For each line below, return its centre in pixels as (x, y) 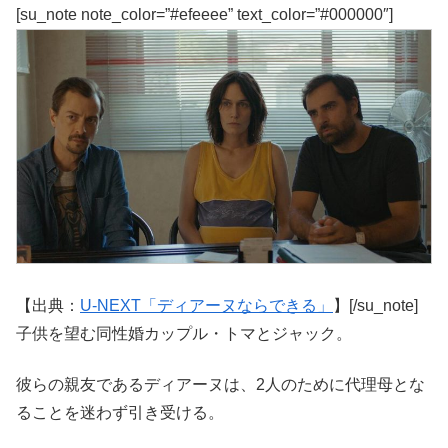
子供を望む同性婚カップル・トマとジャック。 (184, 334)
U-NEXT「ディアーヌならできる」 (206, 306)
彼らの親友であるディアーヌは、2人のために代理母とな (220, 384)
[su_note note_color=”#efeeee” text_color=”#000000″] (204, 15)
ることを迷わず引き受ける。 (120, 412)
